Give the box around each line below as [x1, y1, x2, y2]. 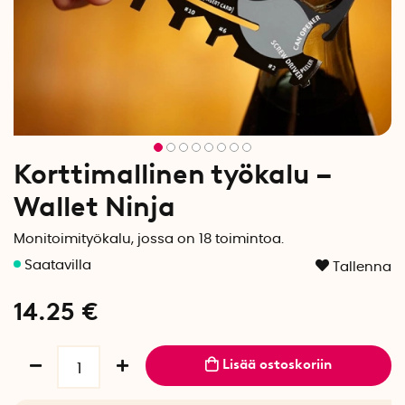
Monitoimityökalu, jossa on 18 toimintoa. [14, 232, 284, 246]
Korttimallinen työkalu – [14, 157, 333, 191]
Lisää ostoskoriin [222, 356, 333, 372]
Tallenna [333, 260, 391, 274]
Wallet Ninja [14, 190, 175, 223]
